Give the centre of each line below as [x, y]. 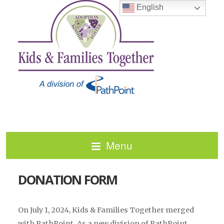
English [149, 7]
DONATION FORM [68, 179]
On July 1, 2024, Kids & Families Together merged [106, 210]
